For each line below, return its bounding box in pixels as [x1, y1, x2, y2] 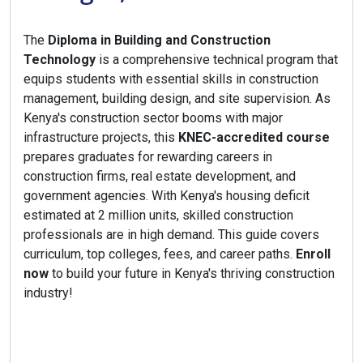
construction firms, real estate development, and [23, 169, 296, 184]
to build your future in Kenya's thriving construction [49, 266, 335, 281]
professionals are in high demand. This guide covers [23, 227, 319, 242]
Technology [23, 52, 96, 67]
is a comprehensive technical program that [96, 52, 338, 67]
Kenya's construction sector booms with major [23, 110, 283, 126]
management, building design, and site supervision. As [23, 91, 331, 106]
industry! [23, 285, 73, 301]
